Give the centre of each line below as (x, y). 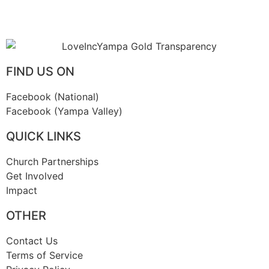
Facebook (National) (53, 97)
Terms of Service (44, 255)
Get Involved (35, 176)
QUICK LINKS (44, 137)
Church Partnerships (52, 162)
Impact (22, 191)
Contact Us (32, 241)
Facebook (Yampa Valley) (64, 111)
